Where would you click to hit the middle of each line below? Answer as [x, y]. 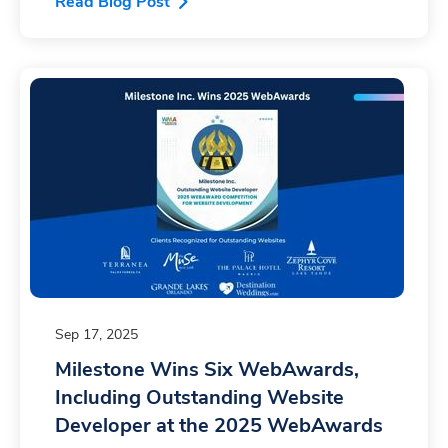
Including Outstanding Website [199, 398]
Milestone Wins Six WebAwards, [207, 370]
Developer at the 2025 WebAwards [219, 426]
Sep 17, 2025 [96, 335]
